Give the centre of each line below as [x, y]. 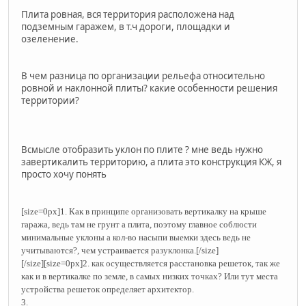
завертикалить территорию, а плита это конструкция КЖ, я [151, 162]
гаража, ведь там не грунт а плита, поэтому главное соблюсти [139, 225]
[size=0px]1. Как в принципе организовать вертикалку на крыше [144, 212]
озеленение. [50, 39]
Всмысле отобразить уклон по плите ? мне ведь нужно [142, 150]
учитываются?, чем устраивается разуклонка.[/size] [120, 251]
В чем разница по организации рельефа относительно [143, 76]
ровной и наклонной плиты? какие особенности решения [149, 88]
